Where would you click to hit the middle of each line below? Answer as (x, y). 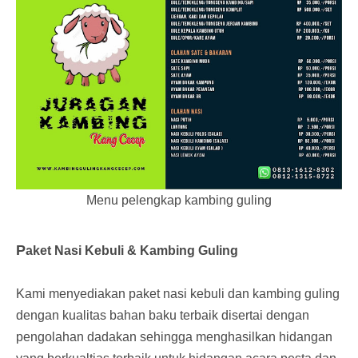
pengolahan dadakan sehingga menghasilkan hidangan (174, 336)
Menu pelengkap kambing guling (179, 200)
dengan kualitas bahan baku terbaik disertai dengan (163, 315)
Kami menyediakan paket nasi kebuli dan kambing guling (178, 293)
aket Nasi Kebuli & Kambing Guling (132, 250)
